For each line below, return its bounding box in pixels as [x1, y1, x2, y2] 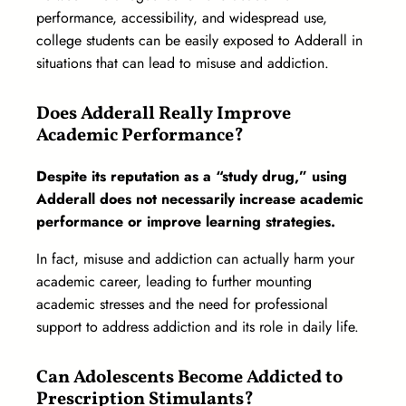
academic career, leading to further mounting [36, 271, 312, 293]
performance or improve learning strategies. [36, 211, 340, 233]
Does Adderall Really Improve [36, 101, 291, 128]
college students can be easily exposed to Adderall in [36, 30, 362, 52]
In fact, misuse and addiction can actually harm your [36, 248, 354, 270]
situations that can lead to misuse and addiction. [36, 53, 329, 74]
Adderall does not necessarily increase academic [36, 188, 363, 210]
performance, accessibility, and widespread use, [36, 7, 327, 29]
